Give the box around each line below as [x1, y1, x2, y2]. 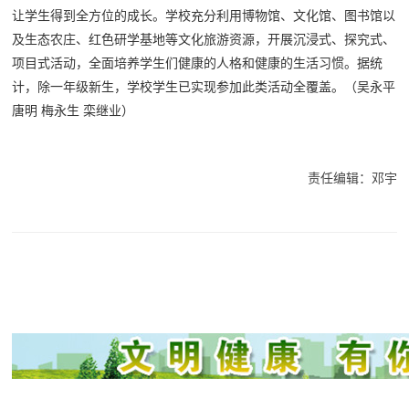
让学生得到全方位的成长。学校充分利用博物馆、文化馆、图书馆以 [12, 8, 396, 24]
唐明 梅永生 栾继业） [12, 103, 135, 119]
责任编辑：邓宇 [307, 171, 397, 186]
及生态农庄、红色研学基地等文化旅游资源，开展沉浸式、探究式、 [12, 32, 396, 47]
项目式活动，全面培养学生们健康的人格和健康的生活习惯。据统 [12, 56, 383, 71]
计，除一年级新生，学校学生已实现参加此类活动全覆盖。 [12, 79, 345, 95]
